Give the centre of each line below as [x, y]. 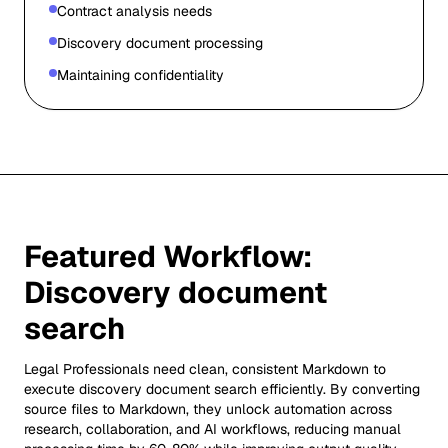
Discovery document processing [160, 43]
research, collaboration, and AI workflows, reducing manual [212, 429]
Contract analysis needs [134, 11]
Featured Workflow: [168, 256]
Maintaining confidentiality [140, 75]
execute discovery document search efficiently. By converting [222, 389]
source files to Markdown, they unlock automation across [208, 409]
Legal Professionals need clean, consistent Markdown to [205, 369]
